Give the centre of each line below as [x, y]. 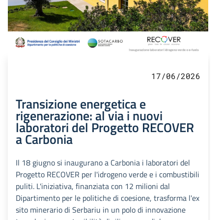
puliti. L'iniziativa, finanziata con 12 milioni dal [93, 186]
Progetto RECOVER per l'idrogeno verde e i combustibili [108, 175]
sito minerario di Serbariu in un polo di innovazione [101, 210]
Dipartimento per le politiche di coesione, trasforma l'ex [108, 198]
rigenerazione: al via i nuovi [89, 116]
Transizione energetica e [81, 104]
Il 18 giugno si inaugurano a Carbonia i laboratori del [103, 163]
